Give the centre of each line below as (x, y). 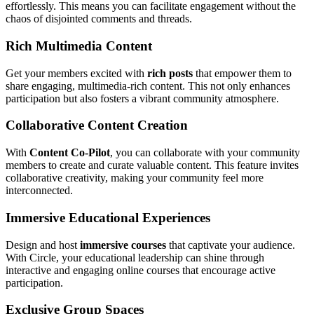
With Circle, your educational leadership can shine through (135, 257)
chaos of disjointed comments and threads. (99, 19)
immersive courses (123, 245)
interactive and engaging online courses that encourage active (141, 270)
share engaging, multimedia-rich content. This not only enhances (148, 86)
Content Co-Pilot (70, 153)
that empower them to (242, 73)
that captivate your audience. (231, 245)
